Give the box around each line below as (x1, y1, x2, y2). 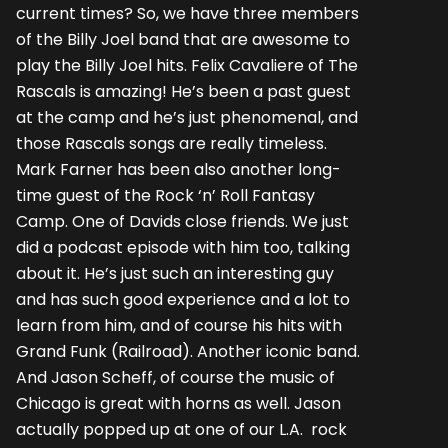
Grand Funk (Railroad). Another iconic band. (16, 339, 360, 363)
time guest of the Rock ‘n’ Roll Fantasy (16, 183, 315, 207)
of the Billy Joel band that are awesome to (16, 27, 350, 51)
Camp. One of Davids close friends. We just (16, 209, 349, 233)
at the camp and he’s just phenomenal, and (16, 105, 358, 129)
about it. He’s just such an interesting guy (16, 261, 334, 285)
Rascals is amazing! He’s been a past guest (16, 79, 351, 103)
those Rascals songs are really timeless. (16, 131, 327, 155)
